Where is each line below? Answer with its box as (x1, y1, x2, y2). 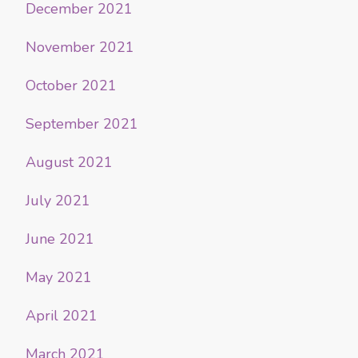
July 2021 (26, 191, 90, 211)
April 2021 (26, 306, 97, 326)
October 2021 (26, 76, 117, 96)
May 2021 (26, 268, 92, 288)
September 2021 (26, 114, 138, 134)
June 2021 (26, 229, 94, 249)
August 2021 (26, 153, 113, 173)
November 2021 (26, 38, 134, 58)
